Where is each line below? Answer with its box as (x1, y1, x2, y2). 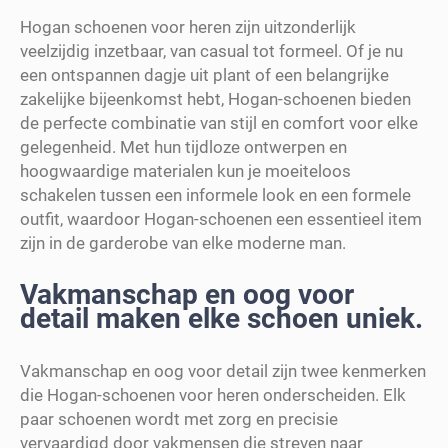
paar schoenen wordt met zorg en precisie (20, 408, 338, 429)
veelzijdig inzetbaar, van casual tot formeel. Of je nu (20, 40, 403, 61)
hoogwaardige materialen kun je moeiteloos (20, 160, 351, 181)
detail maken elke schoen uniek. (20, 301, 423, 335)
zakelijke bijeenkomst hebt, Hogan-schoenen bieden (20, 88, 411, 109)
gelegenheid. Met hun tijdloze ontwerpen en (20, 136, 347, 157)
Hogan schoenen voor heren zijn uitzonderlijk (20, 16, 356, 37)
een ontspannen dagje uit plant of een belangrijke (20, 64, 389, 85)
